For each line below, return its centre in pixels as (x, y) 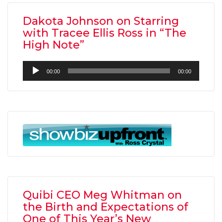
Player (34, 79)
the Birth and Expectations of (106, 207)
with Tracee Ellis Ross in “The (105, 33)
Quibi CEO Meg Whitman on (102, 195)
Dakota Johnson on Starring (101, 21)
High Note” (54, 45)
